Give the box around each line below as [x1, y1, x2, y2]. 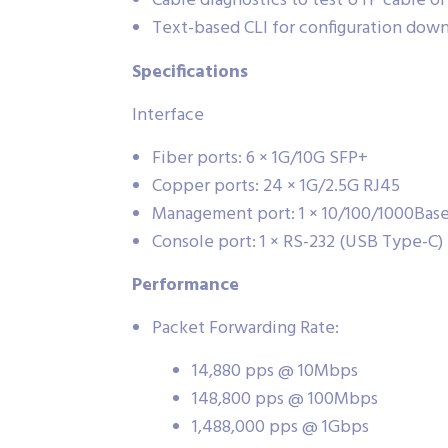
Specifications [132, 58, 248, 88]
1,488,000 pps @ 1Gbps [192, 413, 369, 443]
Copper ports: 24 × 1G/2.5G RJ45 [152, 172, 400, 202]
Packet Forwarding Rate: [152, 314, 339, 344]
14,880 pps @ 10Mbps [192, 357, 358, 387]
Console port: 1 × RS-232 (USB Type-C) [152, 228, 443, 258]
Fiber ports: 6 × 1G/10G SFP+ [152, 144, 368, 174]
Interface [132, 101, 204, 131]
